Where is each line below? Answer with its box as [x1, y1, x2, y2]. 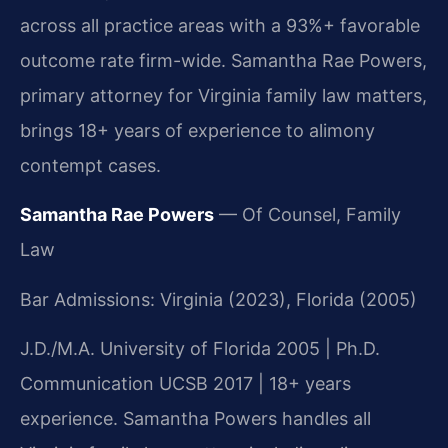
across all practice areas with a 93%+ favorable [20, 14, 420, 36]
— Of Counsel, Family [214, 204, 401, 226]
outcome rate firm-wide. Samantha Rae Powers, [20, 49, 427, 71]
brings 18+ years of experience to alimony [20, 119, 375, 141]
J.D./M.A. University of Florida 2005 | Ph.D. [20, 338, 380, 360]
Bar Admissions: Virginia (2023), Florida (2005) [20, 288, 417, 310]
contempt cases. [20, 154, 161, 176]
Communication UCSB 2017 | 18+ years [20, 373, 351, 395]
